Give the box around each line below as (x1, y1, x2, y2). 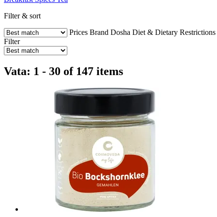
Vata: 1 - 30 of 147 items (4, 64, 123, 77)
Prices (69, 28, 88, 36)
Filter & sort (4, 11, 41, 20)
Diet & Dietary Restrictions (132, 28, 216, 36)
